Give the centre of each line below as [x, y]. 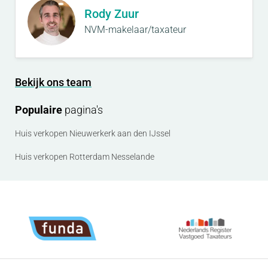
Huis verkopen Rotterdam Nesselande [85, 157]
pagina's [83, 110]
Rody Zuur [112, 13]
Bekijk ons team [53, 83]
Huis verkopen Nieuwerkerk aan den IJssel [93, 134]
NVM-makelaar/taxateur [135, 29]
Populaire [39, 110]
